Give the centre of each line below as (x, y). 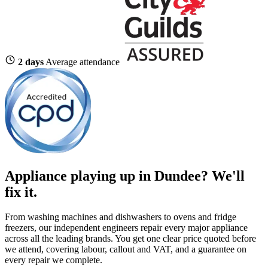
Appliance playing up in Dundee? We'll (125, 176)
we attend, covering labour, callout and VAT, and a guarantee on (126, 249)
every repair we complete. (54, 260)
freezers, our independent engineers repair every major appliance (126, 228)
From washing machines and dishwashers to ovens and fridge (121, 217)
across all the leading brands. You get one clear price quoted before (130, 239)
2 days (31, 62)
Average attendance (83, 62)
